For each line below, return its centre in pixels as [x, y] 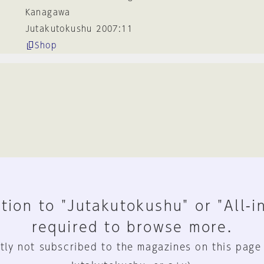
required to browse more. [132, 227]
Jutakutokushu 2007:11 [79, 29]
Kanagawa [48, 12]
